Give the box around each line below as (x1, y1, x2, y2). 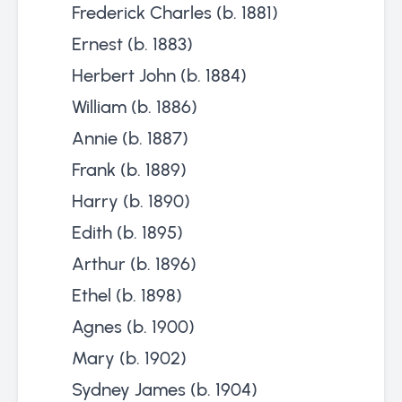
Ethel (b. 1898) (72, 284, 182, 306)
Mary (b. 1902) (72, 346, 187, 369)
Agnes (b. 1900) (72, 315, 195, 337)
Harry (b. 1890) (72, 189, 190, 212)
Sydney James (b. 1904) (72, 378, 258, 400)
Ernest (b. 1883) (72, 32, 193, 55)
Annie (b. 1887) (72, 127, 188, 149)
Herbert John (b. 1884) (72, 64, 247, 86)
